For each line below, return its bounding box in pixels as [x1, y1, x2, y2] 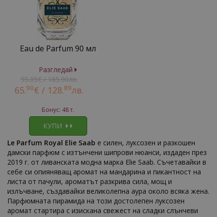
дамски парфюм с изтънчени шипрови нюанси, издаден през [7, 148, 207, 157]
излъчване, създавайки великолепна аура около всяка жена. [7, 186, 209, 196]
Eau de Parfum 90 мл [20, 43, 96, 54]
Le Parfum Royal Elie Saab [7, 138, 95, 147]
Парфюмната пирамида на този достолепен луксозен [7, 196, 185, 205]
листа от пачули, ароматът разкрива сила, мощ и [7, 177, 172, 186]
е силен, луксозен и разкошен [95, 138, 195, 147]
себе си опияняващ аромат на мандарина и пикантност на [7, 167, 201, 176]
